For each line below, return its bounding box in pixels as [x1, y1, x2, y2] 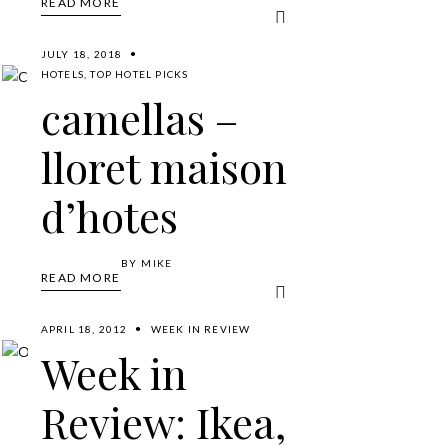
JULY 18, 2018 [40, 47, 123, 60]
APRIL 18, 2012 [40, 322, 128, 335]
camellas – [40, 89, 238, 146]
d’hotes [40, 187, 178, 244]
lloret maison [40, 138, 287, 195]
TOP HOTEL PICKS [90, 67, 189, 80]
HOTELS [40, 67, 85, 80]
